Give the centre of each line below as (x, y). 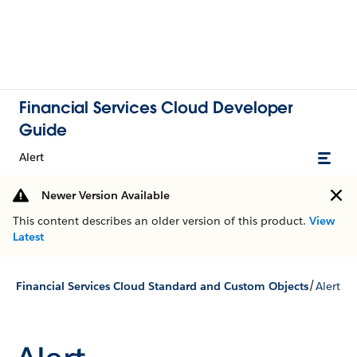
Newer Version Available (106, 195)
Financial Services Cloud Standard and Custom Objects (162, 286)
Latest (28, 237)
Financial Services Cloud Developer (156, 108)
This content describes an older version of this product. (161, 221)
